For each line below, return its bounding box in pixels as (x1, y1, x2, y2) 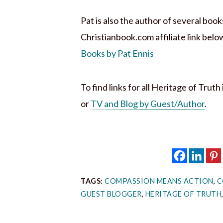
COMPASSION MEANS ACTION (105, 176, 214, 185)
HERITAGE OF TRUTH (145, 189, 222, 198)
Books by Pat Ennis (81, 48, 154, 59)
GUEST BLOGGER (81, 189, 142, 198)
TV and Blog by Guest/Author (91, 98, 205, 110)
